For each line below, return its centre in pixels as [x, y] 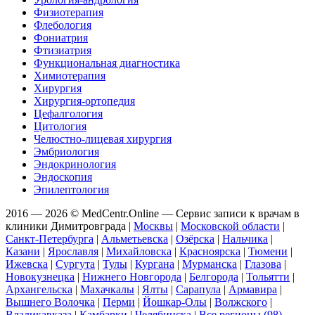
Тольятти [268, 276]
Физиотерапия [69, 12]
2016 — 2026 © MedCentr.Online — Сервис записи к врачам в [153, 213]
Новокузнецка [40, 276]
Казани [23, 251]
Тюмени [268, 251]
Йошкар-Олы [175, 302]
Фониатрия [61, 37]
